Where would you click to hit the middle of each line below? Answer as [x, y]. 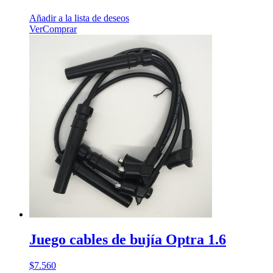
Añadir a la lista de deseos [79, 18]
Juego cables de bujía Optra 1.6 [128, 240]
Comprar [60, 29]
